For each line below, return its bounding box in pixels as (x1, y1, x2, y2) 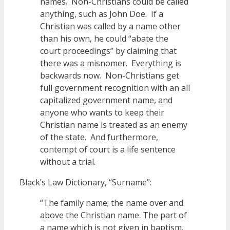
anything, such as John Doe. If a (40, 8, 163, 20)
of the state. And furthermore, (40, 131, 158, 143)
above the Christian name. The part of (40, 209, 187, 221)
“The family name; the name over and (40, 197, 183, 209)
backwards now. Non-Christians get (40, 70, 179, 82)
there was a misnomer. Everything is (40, 57, 181, 69)
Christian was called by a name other (40, 21, 181, 32)
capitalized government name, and (40, 94, 172, 106)
